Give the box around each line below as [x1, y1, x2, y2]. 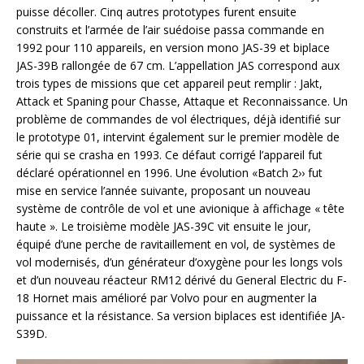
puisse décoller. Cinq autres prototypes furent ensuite [16, 4, 297, 19]
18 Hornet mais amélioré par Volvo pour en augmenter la [16, 290, 317, 305]
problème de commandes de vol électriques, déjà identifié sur [16, 111, 340, 127]
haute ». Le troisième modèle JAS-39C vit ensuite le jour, [16, 219, 311, 234]
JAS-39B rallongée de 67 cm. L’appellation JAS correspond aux [16, 58, 340, 73]
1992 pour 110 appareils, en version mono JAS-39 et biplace [16, 40, 330, 55]
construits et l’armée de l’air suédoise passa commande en [16, 22, 324, 37]
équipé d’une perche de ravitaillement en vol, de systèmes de [16, 236, 336, 252]
